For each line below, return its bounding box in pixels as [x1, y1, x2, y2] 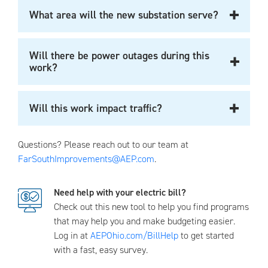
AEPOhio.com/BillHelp [90, 229, 178, 242]
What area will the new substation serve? [29, 8, 218, 22]
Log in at [54, 229, 90, 242]
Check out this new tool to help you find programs [54, 200, 249, 213]
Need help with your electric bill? [54, 186, 186, 199]
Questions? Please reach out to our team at [18, 138, 188, 151]
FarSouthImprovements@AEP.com [18, 153, 154, 165]
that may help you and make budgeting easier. [54, 215, 235, 227]
